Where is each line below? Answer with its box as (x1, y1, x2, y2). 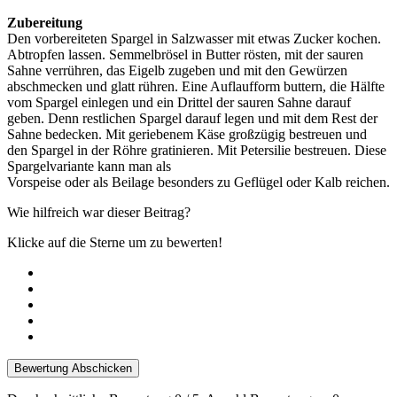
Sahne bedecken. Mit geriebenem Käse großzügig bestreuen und (7, 126, 367, 142)
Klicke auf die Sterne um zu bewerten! (7, 234, 222, 250)
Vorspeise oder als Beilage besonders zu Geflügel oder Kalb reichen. (7, 174, 390, 190)
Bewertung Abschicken (14, 361, 132, 375)
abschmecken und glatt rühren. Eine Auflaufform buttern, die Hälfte (7, 78, 385, 94)
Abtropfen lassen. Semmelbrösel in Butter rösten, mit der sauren (7, 46, 363, 62)
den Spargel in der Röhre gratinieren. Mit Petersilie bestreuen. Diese (7, 142, 386, 158)
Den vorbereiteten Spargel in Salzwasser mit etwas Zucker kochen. (7, 30, 381, 46)
